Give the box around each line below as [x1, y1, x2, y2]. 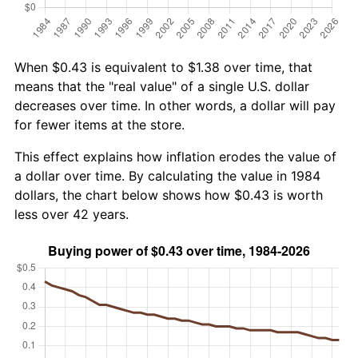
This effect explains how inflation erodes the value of [14, 148, 336, 165]
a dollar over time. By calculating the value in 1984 [14, 167, 320, 184]
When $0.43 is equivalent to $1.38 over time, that [14, 58, 312, 75]
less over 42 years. [14, 205, 129, 222]
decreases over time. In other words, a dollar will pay [14, 97, 336, 113]
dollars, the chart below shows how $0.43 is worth [14, 186, 323, 203]
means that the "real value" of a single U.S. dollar [14, 78, 309, 94]
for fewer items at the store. [14, 116, 185, 133]
